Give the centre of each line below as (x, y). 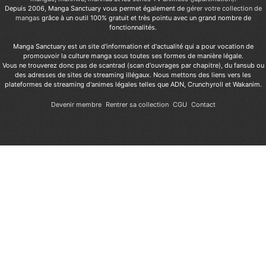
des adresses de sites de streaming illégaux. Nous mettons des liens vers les (133, 75)
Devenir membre (76, 105)
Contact (203, 105)
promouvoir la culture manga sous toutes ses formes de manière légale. (133, 56)
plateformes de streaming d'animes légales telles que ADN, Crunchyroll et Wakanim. (133, 85)
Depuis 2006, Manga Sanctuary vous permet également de (95, 9)
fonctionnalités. (133, 28)
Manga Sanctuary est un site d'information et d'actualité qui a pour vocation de (133, 47)
